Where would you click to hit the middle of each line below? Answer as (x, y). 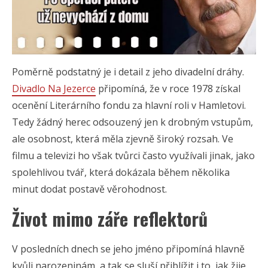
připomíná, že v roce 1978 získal (168, 89)
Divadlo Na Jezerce (54, 89)
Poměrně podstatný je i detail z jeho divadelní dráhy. (128, 72)
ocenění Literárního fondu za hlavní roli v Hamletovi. (129, 106)
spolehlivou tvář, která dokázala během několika (121, 173)
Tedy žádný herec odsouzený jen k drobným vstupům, (133, 122)
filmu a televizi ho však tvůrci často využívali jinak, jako (133, 156)
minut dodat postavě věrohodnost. (89, 189)
